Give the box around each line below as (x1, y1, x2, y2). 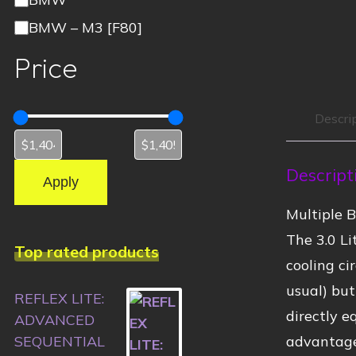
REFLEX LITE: (14, 288, 104, 308)
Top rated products (14, 242, 159, 262)
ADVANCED (14, 310, 95, 329)
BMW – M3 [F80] (29, 18, 142, 37)
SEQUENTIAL (14, 331, 105, 350)
